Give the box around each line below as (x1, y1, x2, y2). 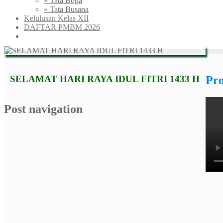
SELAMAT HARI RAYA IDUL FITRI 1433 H (10, 73, 200, 84)
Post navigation (4, 102, 83, 115)
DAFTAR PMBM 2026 (24, 23, 100, 31)
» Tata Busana (44, 5, 89, 13)
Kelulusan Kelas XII (24, 14, 89, 22)
